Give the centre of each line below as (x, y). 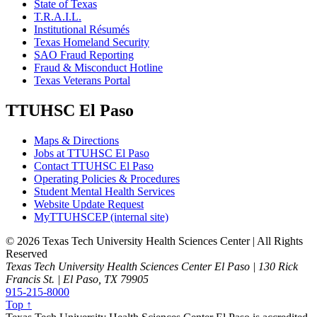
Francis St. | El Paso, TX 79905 (77, 279)
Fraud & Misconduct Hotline (98, 68)
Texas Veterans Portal (82, 81)
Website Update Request (89, 204)
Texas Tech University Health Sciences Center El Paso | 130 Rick (152, 267)
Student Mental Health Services (104, 192)
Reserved (27, 254)
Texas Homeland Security (92, 42)
